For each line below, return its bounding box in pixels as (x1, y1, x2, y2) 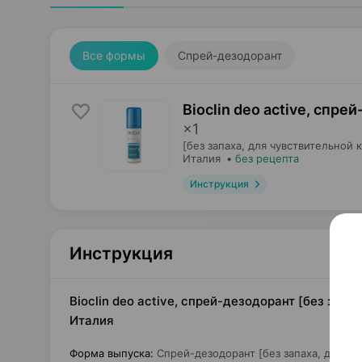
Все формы (82, 48, 145, 62)
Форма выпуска (69, 347, 150, 360)
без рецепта (235, 152, 299, 165)
